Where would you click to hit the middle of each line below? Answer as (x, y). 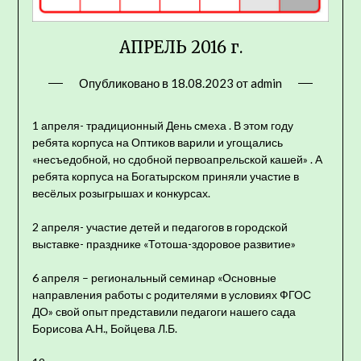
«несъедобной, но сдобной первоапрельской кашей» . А (177, 159)
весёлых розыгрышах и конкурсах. (121, 193)
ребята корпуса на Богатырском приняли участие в (165, 176)
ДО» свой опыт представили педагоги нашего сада (164, 311)
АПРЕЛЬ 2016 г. (180, 47)
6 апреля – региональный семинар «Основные (154, 277)
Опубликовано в (125, 83)
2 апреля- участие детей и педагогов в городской (160, 226)
